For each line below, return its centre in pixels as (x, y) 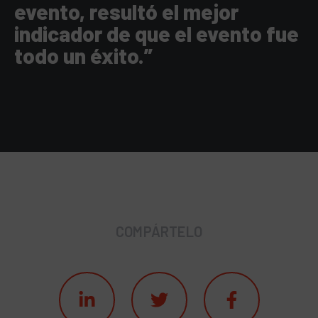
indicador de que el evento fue (157, 34)
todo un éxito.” (83, 56)
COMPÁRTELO (159, 232)
